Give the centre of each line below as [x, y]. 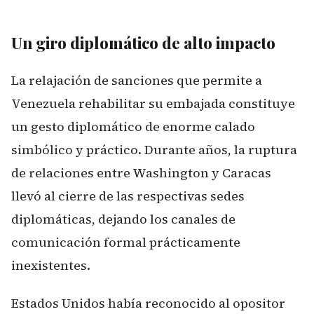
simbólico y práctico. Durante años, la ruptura [154, 149]
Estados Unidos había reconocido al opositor [148, 303]
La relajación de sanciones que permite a [137, 80]
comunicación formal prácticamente [126, 242]
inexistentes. [51, 265]
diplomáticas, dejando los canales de [123, 219]
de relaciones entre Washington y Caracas [141, 172]
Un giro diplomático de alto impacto [143, 42]
